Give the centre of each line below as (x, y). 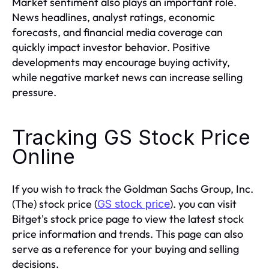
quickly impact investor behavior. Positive (111, 47)
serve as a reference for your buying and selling (125, 249)
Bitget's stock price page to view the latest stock (128, 219)
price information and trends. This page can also (128, 234)
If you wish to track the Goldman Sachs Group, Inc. (133, 189)
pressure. (34, 92)
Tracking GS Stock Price (131, 137)
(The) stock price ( (55, 204)
